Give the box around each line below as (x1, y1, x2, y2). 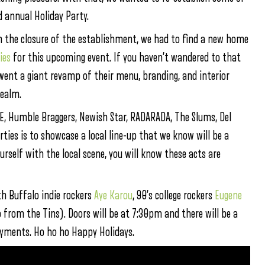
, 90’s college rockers (132, 189, 215, 202)
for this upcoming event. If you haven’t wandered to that (11, 51, 241, 64)
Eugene (215, 189, 242, 202)
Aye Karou (94, 189, 132, 202)
